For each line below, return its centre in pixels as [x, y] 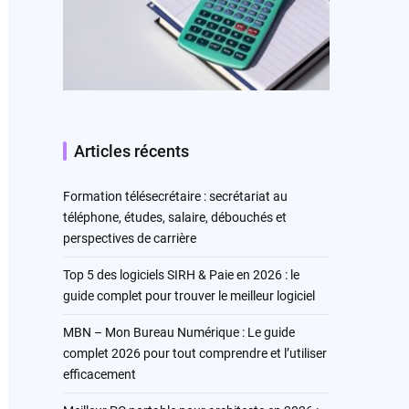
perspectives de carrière [129, 238]
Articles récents [131, 151]
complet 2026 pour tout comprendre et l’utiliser [194, 353]
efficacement [99, 374]
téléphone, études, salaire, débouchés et [174, 217]
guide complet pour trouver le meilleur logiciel [189, 295]
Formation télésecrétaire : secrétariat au [175, 196]
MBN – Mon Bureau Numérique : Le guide [178, 332]
